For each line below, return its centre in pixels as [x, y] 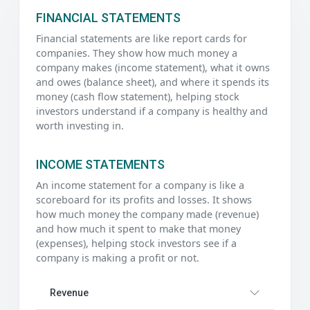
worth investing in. [80, 126]
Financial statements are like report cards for [142, 39]
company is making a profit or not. [118, 258]
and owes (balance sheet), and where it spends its [153, 82]
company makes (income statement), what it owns [153, 68]
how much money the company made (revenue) [147, 215]
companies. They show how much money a [137, 53]
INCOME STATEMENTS [100, 165]
